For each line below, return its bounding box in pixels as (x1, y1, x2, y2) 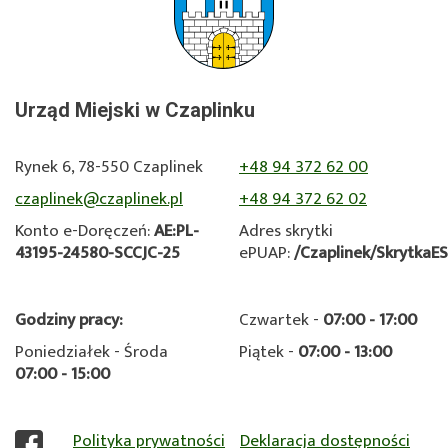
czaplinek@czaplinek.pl (15, 185, 183, 214)
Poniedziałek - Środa (15, 338, 168, 367)
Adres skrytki (239, 217, 333, 246)
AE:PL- (154, 217, 199, 246)
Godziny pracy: (15, 306, 123, 335)
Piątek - (239, 338, 298, 367)
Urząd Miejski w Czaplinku (15, 98, 255, 123)
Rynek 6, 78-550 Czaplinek (15, 153, 203, 182)
